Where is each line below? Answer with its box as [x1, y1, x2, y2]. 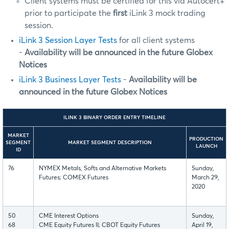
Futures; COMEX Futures [39, 174, 108, 181]
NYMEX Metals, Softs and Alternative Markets [39, 165, 166, 172]
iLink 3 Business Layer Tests [19, 75, 121, 84]
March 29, [192, 174, 219, 181]
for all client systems [117, 36, 195, 44]
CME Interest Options [39, 213, 99, 219]
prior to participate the [25, 9, 113, 17]
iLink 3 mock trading [127, 9, 206, 17]
